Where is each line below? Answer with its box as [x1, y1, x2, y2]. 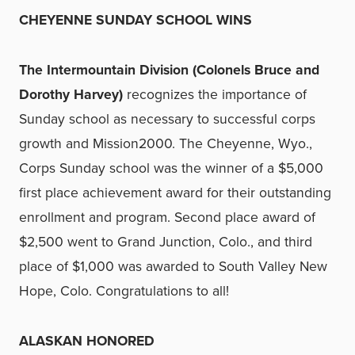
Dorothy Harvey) [19, 84, 123, 105]
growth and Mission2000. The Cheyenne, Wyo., [19, 133, 312, 154]
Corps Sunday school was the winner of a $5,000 [19, 158, 323, 178]
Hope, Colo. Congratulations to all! [19, 281, 229, 301]
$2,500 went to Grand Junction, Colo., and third [19, 231, 312, 252]
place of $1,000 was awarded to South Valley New [19, 256, 327, 277]
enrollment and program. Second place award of [19, 207, 315, 227]
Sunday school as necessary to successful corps [19, 109, 315, 129]
